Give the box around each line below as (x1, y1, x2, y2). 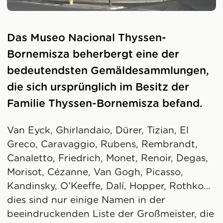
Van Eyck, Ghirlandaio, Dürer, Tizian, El (7, 125, 189, 135)
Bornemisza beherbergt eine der (7, 49, 180, 60)
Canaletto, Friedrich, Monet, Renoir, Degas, (7, 153, 209, 163)
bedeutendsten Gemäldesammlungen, (7, 65, 210, 76)
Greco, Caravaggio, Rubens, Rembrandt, (7, 139, 198, 149)
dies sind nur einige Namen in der (7, 195, 166, 205)
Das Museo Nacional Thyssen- (7, 32, 167, 43)
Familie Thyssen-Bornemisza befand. (7, 98, 203, 109)
